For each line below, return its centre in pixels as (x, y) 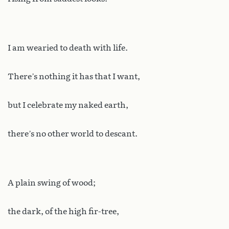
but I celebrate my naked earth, (68, 105)
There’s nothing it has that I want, (74, 76)
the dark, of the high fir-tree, (63, 211)
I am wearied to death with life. (68, 48)
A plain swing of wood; (52, 182)
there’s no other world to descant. (73, 133)
